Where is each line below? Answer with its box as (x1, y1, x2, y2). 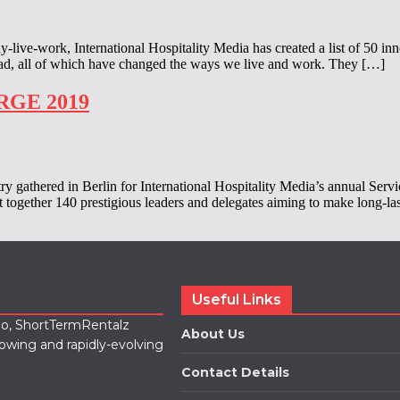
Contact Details (181, 363, 290, 380)
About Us (181, 325, 246, 342)
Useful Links (192, 290, 282, 308)
